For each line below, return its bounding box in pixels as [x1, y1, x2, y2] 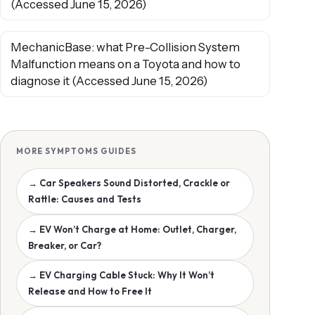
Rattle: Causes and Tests [27, 193, 141, 205]
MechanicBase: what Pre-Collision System [10, 40, 240, 55]
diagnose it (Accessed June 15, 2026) [10, 74, 207, 89]
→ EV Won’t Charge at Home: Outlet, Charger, [27, 223, 236, 235]
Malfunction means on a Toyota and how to [10, 57, 240, 72]
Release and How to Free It [27, 285, 152, 297]
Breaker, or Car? [27, 239, 101, 251]
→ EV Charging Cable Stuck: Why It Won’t [27, 269, 214, 281]
